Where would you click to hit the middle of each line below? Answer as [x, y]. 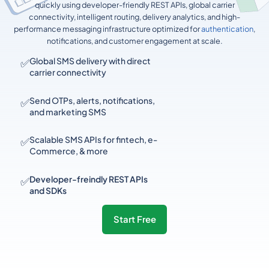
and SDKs [48, 191]
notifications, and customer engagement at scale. [134, 41]
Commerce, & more [68, 151]
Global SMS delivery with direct [90, 61]
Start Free [134, 219]
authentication [227, 29]
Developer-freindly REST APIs [88, 180]
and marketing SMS [68, 112]
